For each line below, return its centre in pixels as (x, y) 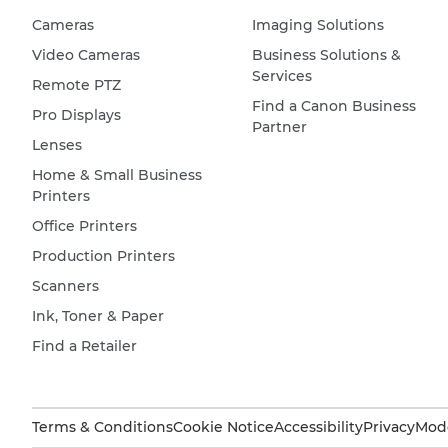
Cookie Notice (223, 427)
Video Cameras (86, 55)
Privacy (389, 427)
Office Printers (84, 226)
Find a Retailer (84, 346)
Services (281, 76)
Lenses (57, 145)
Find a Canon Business (333, 106)
